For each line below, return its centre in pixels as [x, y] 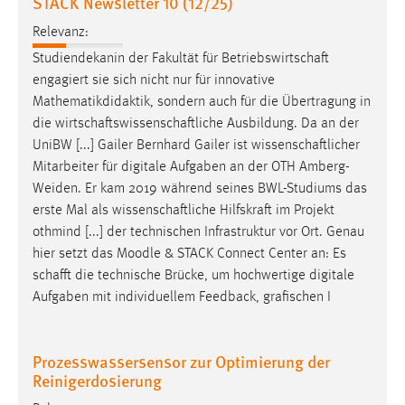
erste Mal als [72, 210]
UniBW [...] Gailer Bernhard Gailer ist [142, 145]
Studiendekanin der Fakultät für [127, 58]
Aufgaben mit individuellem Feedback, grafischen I [182, 297]
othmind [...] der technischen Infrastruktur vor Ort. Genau [198, 232]
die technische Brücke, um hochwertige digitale [213, 275]
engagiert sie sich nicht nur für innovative [154, 80]
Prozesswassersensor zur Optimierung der [181, 361]
